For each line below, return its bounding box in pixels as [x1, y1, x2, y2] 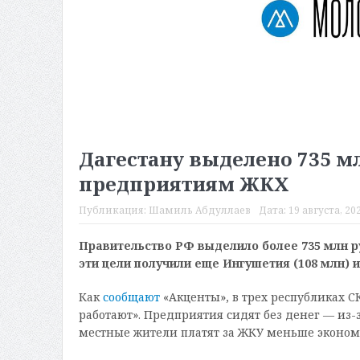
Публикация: [78, 202, 149, 217]
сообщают [102, 288, 160, 305]
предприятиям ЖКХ [78, 170, 289, 197]
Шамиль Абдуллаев [148, 202, 251, 217]
